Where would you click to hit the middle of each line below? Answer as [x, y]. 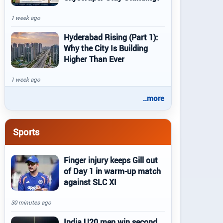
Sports [26, 132]
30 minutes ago [31, 202]
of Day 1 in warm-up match [112, 171]
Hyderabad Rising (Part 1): [111, 37]
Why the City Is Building [106, 48]
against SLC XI [90, 182]
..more [154, 98]
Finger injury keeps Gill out [111, 160]
